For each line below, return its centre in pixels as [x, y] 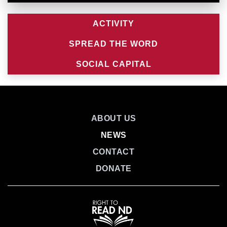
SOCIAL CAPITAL [113, 64]
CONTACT [113, 152]
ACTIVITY [113, 23]
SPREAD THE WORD [113, 44]
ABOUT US [113, 118]
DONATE [113, 168]
